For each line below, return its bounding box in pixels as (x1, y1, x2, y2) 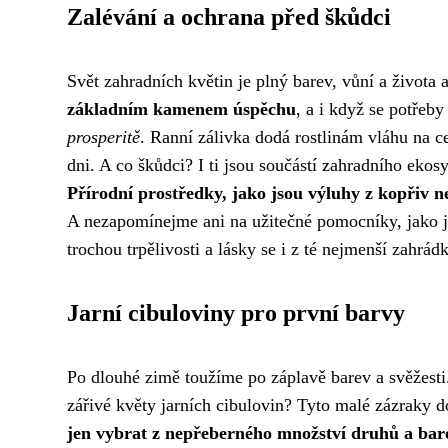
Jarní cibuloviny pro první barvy (67, 300, 405, 326)
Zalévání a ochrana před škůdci (67, 4, 391, 30)
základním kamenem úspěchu (67, 99, 296, 119)
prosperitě (67, 127, 140, 147)
